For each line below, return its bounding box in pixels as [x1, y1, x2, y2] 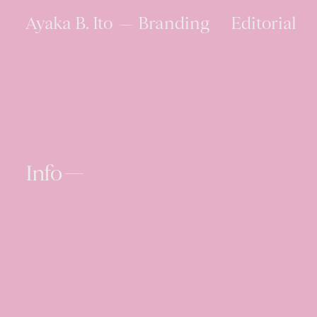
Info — [25, 163, 83, 186]
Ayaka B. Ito [25, 15, 113, 34]
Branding [137, 15, 209, 34]
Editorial [230, 15, 296, 34]
